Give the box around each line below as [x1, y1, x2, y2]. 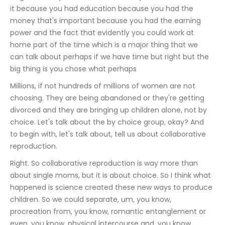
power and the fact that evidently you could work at [10, 28, 196, 38]
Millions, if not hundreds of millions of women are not [10, 81, 197, 91]
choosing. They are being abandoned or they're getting [10, 93, 206, 103]
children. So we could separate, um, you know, [10, 194, 173, 204]
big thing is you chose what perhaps [10, 64, 137, 74]
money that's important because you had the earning [10, 16, 203, 26]
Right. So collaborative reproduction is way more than [10, 158, 200, 168]
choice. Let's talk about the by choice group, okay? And [10, 117, 206, 127]
